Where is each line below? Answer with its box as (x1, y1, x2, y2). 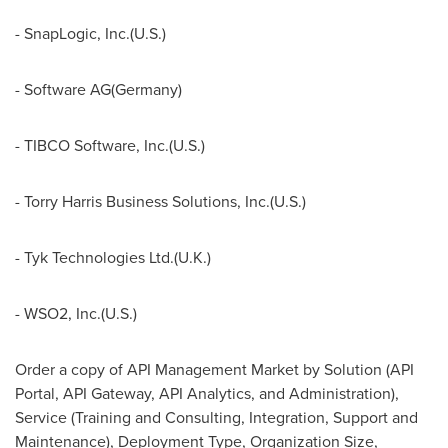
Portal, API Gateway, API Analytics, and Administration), (15, 382, 399, 404)
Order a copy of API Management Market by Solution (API (15, 358, 414, 380)
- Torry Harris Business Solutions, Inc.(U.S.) (15, 190, 306, 212)
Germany (115, 78, 178, 100)
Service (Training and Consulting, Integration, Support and (15, 406, 418, 428)
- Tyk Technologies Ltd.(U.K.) (15, 246, 211, 268)
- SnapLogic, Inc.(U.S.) (15, 22, 166, 44)
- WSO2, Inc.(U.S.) (15, 302, 137, 324)
